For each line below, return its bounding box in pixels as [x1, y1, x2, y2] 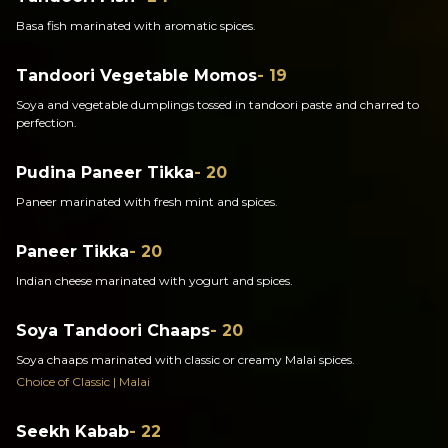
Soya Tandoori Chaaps [16, 321, 210, 340]
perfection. [16, 115, 77, 130]
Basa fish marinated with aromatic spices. [16, 18, 256, 33]
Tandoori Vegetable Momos [16, 66, 257, 85]
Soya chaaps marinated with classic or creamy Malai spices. [16, 352, 355, 367]
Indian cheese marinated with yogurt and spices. [16, 273, 293, 288]
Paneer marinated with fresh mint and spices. [16, 194, 278, 209]
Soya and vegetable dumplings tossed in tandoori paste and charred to [16, 97, 419, 112]
